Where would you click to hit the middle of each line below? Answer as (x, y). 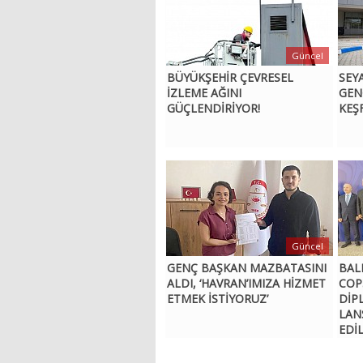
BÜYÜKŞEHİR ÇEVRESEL (231, 78)
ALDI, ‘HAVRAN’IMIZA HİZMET (247, 284)
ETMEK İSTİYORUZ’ (218, 299)
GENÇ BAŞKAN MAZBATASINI (247, 268)
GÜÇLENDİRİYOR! (214, 109)
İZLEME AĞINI (205, 93)
